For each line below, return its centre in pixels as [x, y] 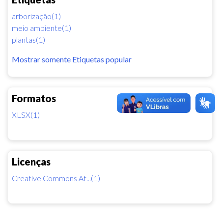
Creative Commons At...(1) [56, 178]
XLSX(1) [26, 114]
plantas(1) [28, 39]
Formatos [34, 98]
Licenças [31, 161]
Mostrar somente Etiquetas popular [72, 59]
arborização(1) [36, 16]
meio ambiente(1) [41, 27]
